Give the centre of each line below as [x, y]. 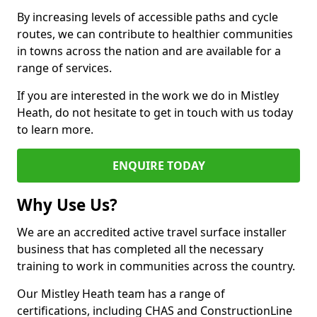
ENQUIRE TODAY [158, 166]
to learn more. [55, 129]
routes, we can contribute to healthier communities [155, 34]
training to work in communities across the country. [156, 266]
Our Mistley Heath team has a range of [121, 294]
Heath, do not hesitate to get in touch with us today [155, 113]
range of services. [64, 68]
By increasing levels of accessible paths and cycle [148, 17]
